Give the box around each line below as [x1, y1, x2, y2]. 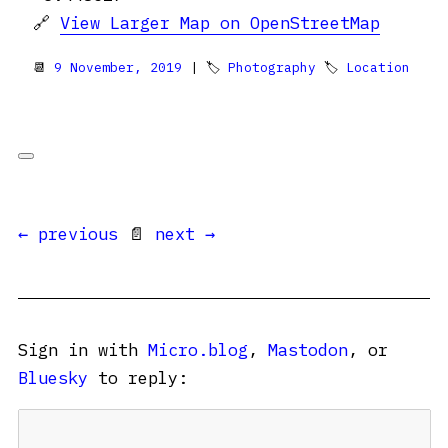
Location [346, 58, 410, 76]
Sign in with [18, 338, 148, 361]
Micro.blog [148, 338, 248, 361]
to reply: [88, 366, 188, 389]
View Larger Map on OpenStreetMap [60, 11, 380, 34]
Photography [228, 58, 316, 76]
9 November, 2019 [54, 58, 182, 76]
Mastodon [268, 338, 348, 361]
